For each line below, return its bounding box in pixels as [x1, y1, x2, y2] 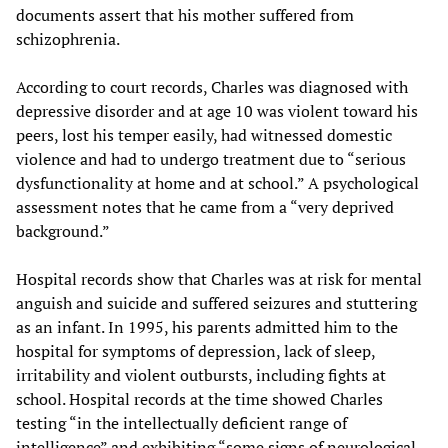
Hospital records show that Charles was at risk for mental [16, 268, 422, 291]
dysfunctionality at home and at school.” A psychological [16, 172, 419, 195]
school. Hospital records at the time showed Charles [16, 388, 383, 411]
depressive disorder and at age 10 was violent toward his [16, 100, 418, 123]
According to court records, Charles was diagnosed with [16, 76, 408, 99]
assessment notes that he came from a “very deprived [16, 196, 394, 219]
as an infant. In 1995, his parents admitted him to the [16, 316, 398, 339]
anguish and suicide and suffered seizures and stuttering [16, 292, 417, 315]
